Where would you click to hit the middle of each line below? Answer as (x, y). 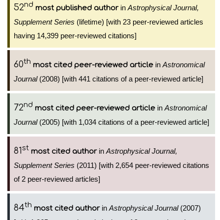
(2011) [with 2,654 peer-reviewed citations (142, 165)
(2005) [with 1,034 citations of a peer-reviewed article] (123, 122)
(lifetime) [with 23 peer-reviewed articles (139, 22)
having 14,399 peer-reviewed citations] (75, 36)
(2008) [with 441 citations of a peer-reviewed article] (120, 79)
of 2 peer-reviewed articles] (57, 179)
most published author (77, 8)
